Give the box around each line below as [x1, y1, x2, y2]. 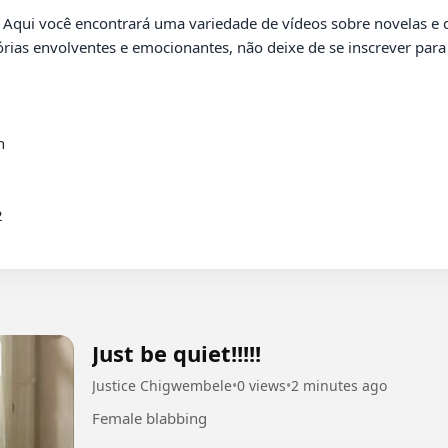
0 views [237, 375, 286, 395]
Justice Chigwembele [92, 375, 232, 395]
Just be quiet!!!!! [92, 337, 261, 368]
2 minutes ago [291, 375, 387, 395]
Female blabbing [92, 407, 207, 428]
